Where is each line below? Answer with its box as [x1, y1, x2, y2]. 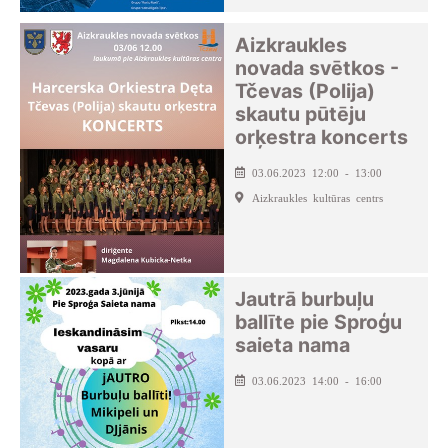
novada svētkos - [235, 55, 400, 80]
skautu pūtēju [235, 101, 367, 126]
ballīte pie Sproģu [235, 309, 403, 334]
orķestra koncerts [235, 124, 409, 149]
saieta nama [235, 332, 351, 357]
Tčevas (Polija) [235, 78, 376, 103]
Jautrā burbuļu [235, 286, 375, 311]
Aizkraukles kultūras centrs [251, 190, 383, 203]
